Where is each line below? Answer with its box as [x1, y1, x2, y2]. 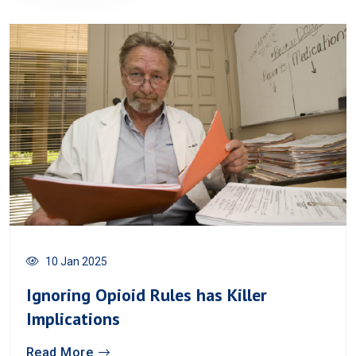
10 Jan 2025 [45, 255, 107, 268]
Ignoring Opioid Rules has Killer [26, 284, 267, 306]
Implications [26, 308, 120, 330]
